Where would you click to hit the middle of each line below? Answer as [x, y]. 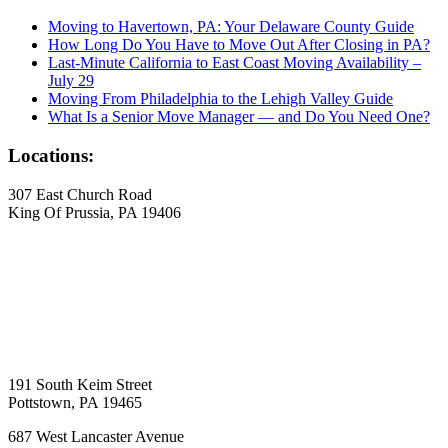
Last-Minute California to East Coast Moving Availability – [234, 63]
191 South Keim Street [80, 384]
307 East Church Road [80, 194]
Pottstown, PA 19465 [75, 402]
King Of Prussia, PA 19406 [94, 212]
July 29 [71, 81]
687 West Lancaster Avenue [96, 436]
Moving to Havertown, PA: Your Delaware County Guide [231, 27]
